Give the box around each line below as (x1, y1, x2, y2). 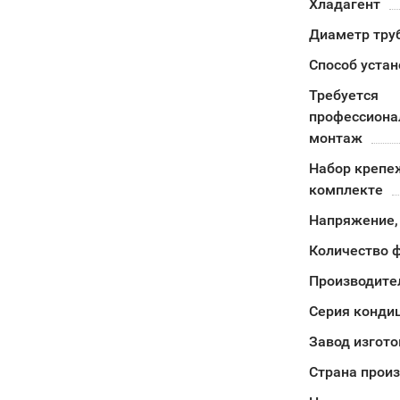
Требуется (308, 87, 379, 104)
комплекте (308, 181, 383, 198)
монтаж (308, 129, 362, 146)
